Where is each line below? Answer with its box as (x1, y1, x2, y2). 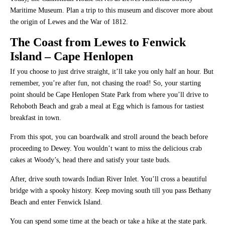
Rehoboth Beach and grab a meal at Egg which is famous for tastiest (10, 102, 204, 110)
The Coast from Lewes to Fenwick (10, 35, 186, 49)
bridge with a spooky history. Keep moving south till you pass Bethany (10, 186, 211, 194)
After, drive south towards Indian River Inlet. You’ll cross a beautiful (10, 175, 207, 183)
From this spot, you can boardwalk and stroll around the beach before (10, 133, 208, 141)
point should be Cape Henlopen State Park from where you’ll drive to (10, 90, 208, 98)
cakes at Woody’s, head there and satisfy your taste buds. (10, 156, 173, 164)
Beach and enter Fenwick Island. (10, 198, 104, 206)
